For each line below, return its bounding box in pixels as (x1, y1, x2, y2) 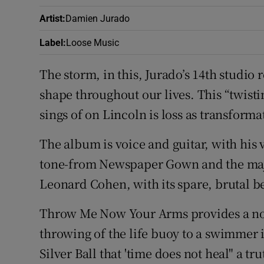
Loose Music (66, 38, 120, 48)
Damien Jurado (65, 14, 130, 24)
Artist (39, 14, 63, 24)
